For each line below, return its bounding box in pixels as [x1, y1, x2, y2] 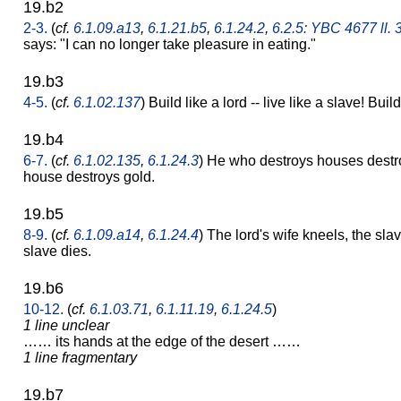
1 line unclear [23, 317, 109, 333]
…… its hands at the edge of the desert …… [23, 333, 301, 349]
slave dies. [23, 243, 91, 259]
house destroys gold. [23, 168, 155, 184]
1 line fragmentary [23, 349, 137, 365]
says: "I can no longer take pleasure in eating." [23, 36, 316, 52]
